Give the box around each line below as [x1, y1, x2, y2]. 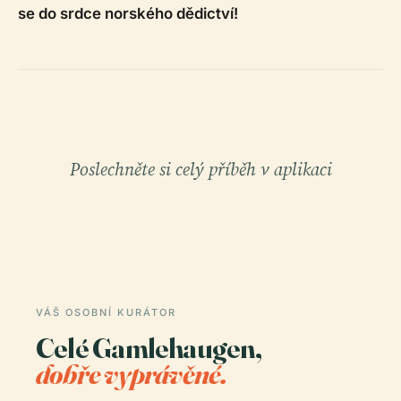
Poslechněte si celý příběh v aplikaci [69, 157, 332, 183]
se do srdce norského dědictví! [18, 4, 238, 23]
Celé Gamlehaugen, [36, 330, 262, 366]
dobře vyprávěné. [36, 356, 227, 392]
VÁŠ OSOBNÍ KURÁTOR [36, 306, 176, 320]
